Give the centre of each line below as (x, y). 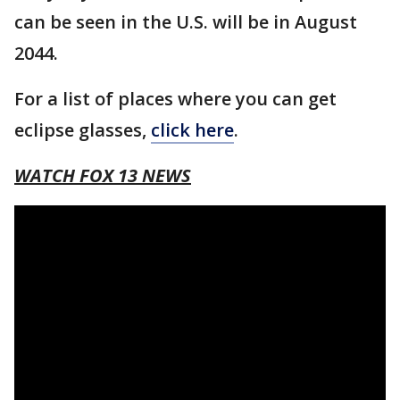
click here (192, 129)
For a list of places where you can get (175, 98)
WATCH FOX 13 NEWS (103, 175)
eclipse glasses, (83, 129)
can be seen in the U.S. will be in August (186, 21)
